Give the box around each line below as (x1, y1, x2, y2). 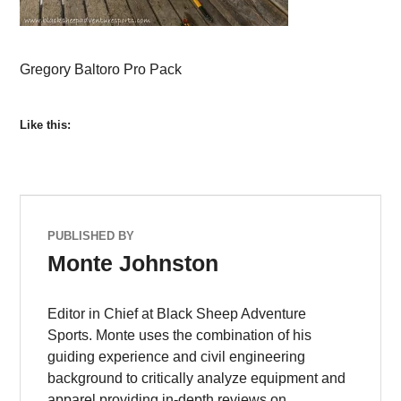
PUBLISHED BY (47, 229, 135, 243)
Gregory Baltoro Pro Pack (20, 61, 183, 77)
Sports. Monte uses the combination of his (47, 328, 312, 344)
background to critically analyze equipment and (47, 371, 346, 387)
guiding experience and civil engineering (47, 349, 306, 365)
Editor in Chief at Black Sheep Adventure (47, 306, 307, 322)
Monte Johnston (47, 251, 219, 277)
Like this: (20, 118, 72, 132)
